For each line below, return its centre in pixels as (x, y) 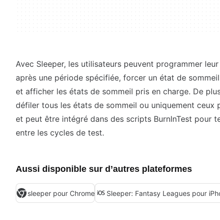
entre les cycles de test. (60, 133)
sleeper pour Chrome (61, 193)
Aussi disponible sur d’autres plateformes (104, 169)
